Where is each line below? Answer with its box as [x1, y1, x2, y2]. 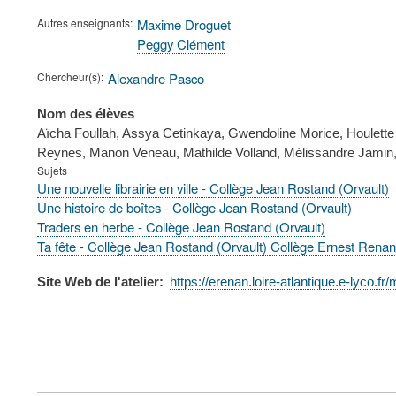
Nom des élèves [37, 106, 134, 122]
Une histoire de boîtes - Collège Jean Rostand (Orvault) [37, 198, 352, 217]
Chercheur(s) [37, 69, 101, 85]
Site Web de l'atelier [37, 274, 159, 290]
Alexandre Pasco [108, 69, 204, 88]
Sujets [37, 163, 67, 179]
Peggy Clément [137, 34, 225, 53]
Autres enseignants [37, 14, 130, 30]
